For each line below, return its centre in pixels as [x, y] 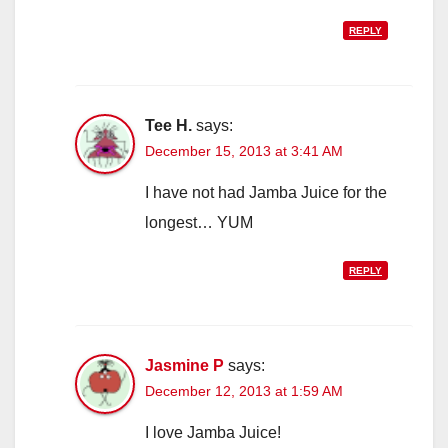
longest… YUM [199, 223]
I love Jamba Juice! [213, 433]
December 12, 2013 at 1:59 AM [244, 391]
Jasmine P [184, 366]
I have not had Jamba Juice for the [266, 193]
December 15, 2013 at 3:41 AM [244, 151]
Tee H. [168, 126]
